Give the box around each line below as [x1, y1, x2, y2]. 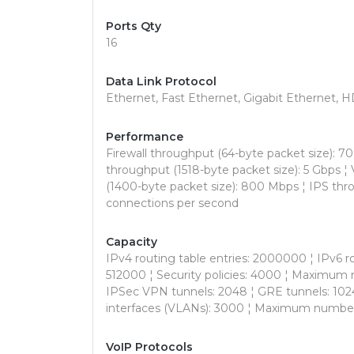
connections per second [106, 196, 239, 210]
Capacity [106, 235, 157, 249]
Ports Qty [106, 19, 161, 33]
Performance [106, 130, 183, 144]
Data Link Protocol [106, 74, 217, 88]
